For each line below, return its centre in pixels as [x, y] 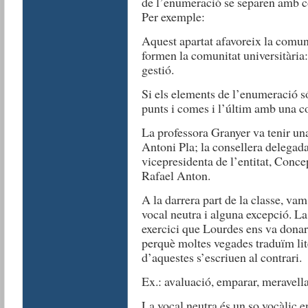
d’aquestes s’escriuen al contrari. [221, 257]
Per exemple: [173, 16]
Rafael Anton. [176, 175]
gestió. [157, 69]
